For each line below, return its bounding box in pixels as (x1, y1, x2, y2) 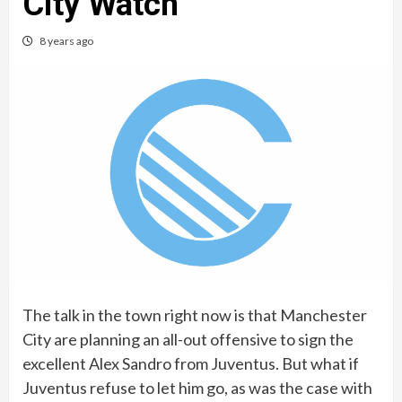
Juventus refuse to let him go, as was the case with (22, 377, 372, 398)
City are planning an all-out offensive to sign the (22, 328, 354, 349)
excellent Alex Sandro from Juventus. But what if (22, 353, 359, 373)
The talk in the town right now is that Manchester (22, 304, 367, 325)
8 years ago (39, 34, 93, 48)
